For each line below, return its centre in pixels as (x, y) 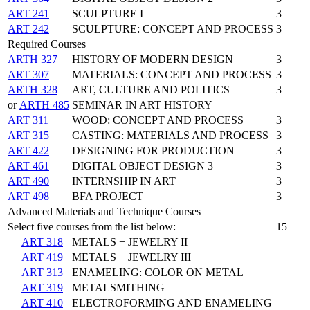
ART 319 (42, 287)
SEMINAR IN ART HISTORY (142, 104)
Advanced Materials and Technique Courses (104, 211)
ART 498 (28, 196)
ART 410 (42, 302)
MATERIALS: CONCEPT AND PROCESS (172, 74)
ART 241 (28, 13)
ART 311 (28, 120)
